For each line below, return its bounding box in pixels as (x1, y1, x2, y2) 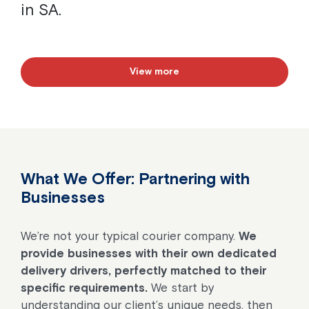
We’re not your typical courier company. (21, 228, 239, 243)
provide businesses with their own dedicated (21, 246, 277, 260)
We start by (148, 280, 214, 295)
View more (130, 66, 179, 77)
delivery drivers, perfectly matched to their (21, 263, 266, 277)
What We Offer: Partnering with (21, 169, 250, 188)
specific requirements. (21, 280, 148, 295)
